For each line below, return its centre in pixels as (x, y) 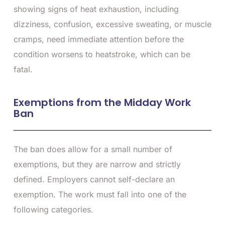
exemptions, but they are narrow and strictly (97, 164)
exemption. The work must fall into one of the (100, 194)
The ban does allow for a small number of (93, 149)
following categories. (53, 209)
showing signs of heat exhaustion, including (96, 9)
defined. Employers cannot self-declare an (94, 179)
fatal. (23, 69)
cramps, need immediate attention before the (99, 39)
